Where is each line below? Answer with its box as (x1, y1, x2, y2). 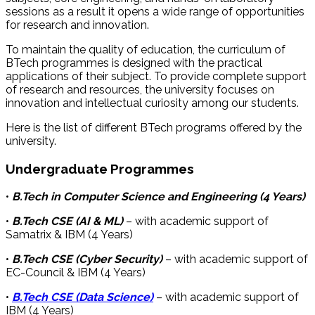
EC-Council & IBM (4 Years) (6, 265, 146, 279)
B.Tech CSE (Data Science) (12, 290, 153, 304)
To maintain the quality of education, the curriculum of (6, 43, 285, 57)
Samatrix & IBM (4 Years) (6, 227, 133, 241)
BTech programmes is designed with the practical (6, 56, 262, 70)
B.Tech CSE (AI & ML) (12, 214, 123, 228)
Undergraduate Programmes (6, 161, 194, 177)
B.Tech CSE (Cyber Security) (12, 252, 162, 266)
